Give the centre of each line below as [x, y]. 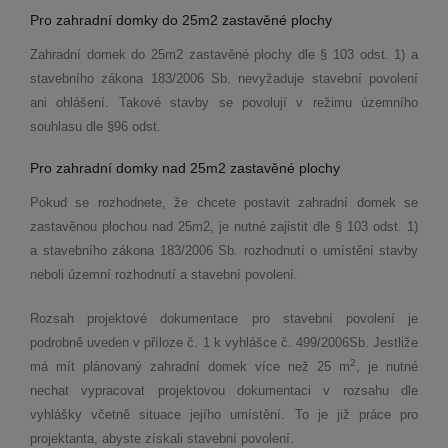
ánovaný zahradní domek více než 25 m [221, 366]
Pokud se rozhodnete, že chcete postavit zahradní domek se [224, 202]
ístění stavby [379, 250]
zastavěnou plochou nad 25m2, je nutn [144, 226]
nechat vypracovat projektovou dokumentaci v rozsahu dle [224, 390]
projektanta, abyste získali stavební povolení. [164, 438]
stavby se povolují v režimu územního [294, 102]
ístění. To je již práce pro [333, 414]
